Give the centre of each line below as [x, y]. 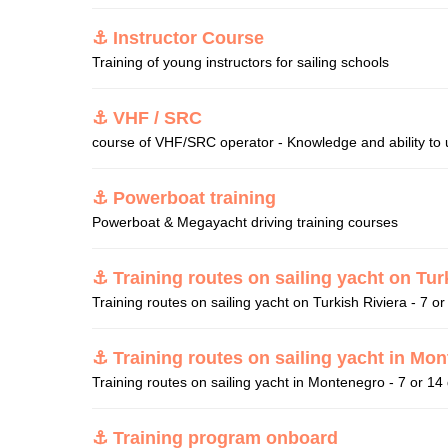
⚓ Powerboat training [184, 198]
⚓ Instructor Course [178, 38]
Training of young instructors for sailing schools [240, 62]
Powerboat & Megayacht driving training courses [245, 222]
